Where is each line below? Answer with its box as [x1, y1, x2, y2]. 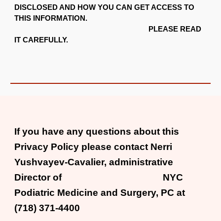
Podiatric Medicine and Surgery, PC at [14, 187, 185, 198]
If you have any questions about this [14, 126, 180, 137]
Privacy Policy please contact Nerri [14, 142, 173, 152]
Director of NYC [14, 172, 184, 183]
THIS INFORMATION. [14, 14, 204, 22]
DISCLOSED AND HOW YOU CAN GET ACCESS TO [14, 3, 195, 11]
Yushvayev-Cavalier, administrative [14, 157, 174, 167]
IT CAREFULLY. [14, 36, 69, 44]
